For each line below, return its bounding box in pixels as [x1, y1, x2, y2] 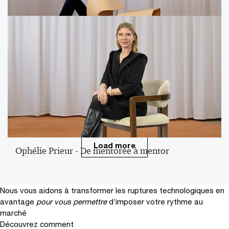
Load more [94, 141, 135, 150]
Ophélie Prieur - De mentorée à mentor [15, 145, 169, 157]
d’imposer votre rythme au [109, 197, 203, 206]
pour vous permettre [36, 197, 107, 206]
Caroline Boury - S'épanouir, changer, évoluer [15, 35, 195, 47]
